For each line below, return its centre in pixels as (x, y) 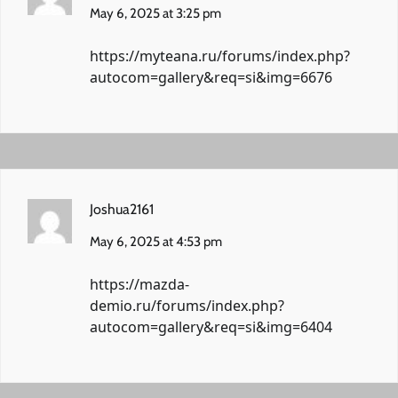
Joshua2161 (122, 209)
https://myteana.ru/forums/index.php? (220, 56)
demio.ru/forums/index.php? (187, 305)
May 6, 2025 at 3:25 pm (155, 13)
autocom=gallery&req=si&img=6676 (211, 77)
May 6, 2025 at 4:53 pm (156, 241)
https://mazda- (139, 284)
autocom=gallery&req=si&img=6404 (211, 326)
